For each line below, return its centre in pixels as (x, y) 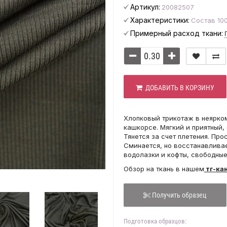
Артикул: (145, 7)
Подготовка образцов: (155, 221)
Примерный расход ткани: (177, 33)
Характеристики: (160, 20)
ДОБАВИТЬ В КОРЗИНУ (178, 88)
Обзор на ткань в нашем (164, 169)
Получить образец (179, 195)
